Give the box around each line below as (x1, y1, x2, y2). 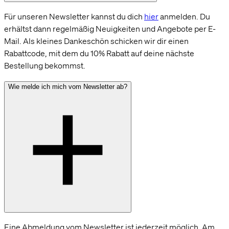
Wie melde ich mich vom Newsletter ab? (8, 83, 127, 91)
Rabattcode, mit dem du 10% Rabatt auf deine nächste (4, 48, 194, 59)
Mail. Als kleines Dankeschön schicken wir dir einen (4, 36, 189, 47)
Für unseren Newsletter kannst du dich (4, 11, 144, 22)
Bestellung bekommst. (4, 60, 85, 71)
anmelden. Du (158, 11, 210, 22)
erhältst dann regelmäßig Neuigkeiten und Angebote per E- (4, 24, 216, 34)
